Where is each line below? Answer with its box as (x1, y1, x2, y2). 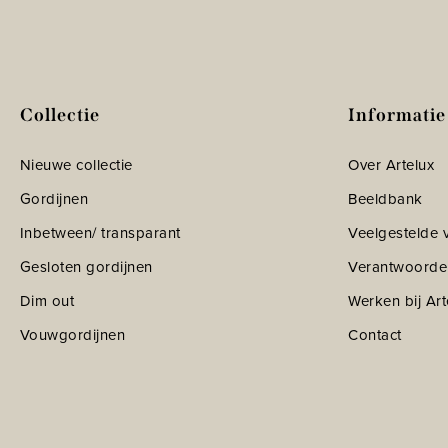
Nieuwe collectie (19, 153, 133, 176)
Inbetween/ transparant (19, 221, 181, 244)
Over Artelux (348, 153, 435, 176)
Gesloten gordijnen (19, 255, 153, 278)
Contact (348, 323, 402, 346)
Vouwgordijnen (19, 323, 126, 346)
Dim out (19, 289, 75, 312)
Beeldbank (348, 187, 423, 210)
